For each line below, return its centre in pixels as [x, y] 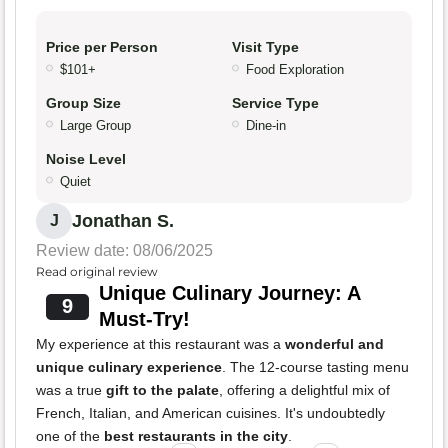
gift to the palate [162, 390]
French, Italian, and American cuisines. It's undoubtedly [210, 413]
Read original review [97, 272]
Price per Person [102, 47]
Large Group [95, 126]
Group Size [83, 103]
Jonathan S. [123, 221]
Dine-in [266, 126]
